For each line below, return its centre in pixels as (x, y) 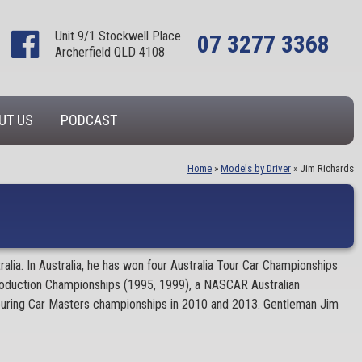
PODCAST (89, 120)
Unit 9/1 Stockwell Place (118, 36)
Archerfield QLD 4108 (110, 52)
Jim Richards (327, 168)
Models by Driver (256, 168)
